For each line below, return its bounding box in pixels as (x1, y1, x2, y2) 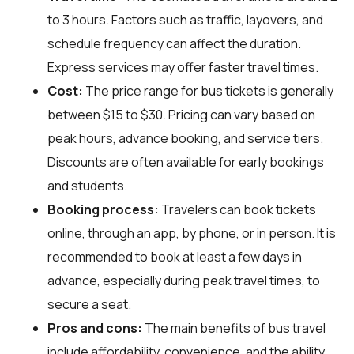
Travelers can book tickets (159, 200, 316, 218)
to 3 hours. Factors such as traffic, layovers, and (47, 10, 323, 28)
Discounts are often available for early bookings (47, 153, 324, 171)
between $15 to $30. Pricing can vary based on (47, 105, 315, 123)
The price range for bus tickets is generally (83, 81, 333, 100)
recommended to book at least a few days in (47, 247, 302, 265)
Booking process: (47, 200, 159, 218)
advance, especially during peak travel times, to (47, 271, 320, 289)
